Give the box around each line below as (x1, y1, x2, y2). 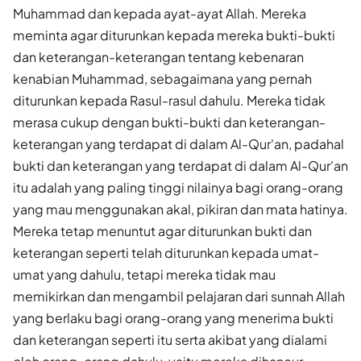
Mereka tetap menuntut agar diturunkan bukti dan (13, 222, 312, 239)
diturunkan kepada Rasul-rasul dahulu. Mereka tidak (13, 91, 326, 109)
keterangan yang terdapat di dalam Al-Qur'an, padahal (13, 135, 344, 152)
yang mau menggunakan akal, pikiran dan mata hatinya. (13, 200, 348, 218)
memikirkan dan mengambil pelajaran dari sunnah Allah (13, 287, 345, 305)
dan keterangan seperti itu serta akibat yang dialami (13, 330, 327, 348)
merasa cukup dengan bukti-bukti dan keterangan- (13, 113, 326, 131)
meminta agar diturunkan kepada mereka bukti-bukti (13, 26, 335, 44)
